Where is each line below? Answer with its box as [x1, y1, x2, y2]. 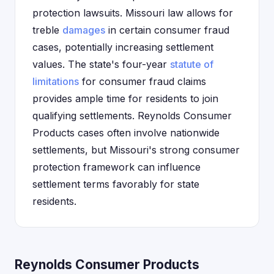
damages [62, 24, 105, 36]
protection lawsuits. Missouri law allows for [32, 7, 233, 19]
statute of [170, 58, 213, 70]
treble [32, 24, 62, 36]
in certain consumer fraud [105, 24, 229, 36]
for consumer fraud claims [79, 75, 206, 87]
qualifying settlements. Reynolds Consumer [32, 109, 232, 122]
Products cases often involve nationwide [32, 127, 220, 139]
